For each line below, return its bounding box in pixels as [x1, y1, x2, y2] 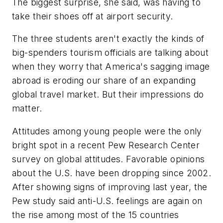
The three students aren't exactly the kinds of [12, 33, 205, 44]
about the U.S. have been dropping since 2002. [12, 167, 211, 178]
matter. [12, 103, 42, 114]
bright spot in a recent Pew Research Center [12, 139, 200, 150]
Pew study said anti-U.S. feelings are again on [12, 195, 203, 206]
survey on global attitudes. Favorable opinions [12, 153, 205, 164]
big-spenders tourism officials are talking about [12, 47, 209, 58]
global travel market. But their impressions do [12, 89, 204, 100]
